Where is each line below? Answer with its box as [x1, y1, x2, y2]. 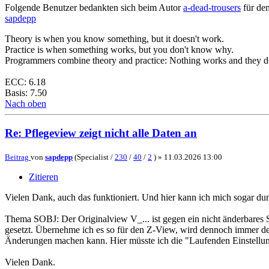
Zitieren [29, 171, 58, 182]
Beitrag [5, 152, 29, 162]
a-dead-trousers [183, 2, 241, 13]
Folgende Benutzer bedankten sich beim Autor [5, 2, 183, 13]
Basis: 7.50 [5, 88, 47, 98]
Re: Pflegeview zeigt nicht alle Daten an [5, 126, 197, 139]
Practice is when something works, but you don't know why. [5, 44, 234, 55]
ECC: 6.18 [5, 77, 46, 88]
